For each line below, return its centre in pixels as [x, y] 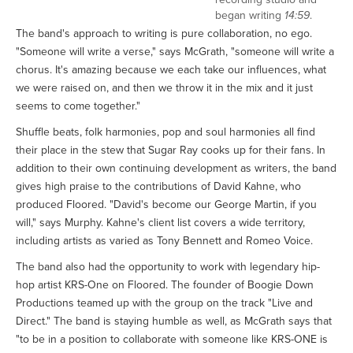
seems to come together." [78, 106]
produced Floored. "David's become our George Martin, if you [166, 205]
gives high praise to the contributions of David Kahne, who [158, 187]
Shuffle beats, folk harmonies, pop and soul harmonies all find [165, 132]
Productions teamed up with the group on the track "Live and [164, 303]
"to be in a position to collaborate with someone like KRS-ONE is [172, 340]
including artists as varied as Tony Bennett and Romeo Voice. [164, 241]
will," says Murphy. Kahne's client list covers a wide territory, [160, 223]
